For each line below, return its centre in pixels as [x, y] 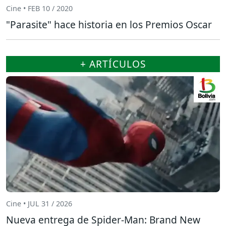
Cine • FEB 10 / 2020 [39, 9]
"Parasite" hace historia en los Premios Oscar [109, 24]
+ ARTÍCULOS [113, 64]
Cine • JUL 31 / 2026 [39, 204]
